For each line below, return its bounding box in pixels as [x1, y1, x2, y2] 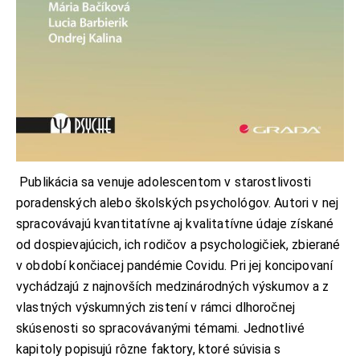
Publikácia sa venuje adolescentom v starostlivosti [16, 174, 312, 190]
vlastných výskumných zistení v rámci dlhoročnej [16, 300, 296, 316]
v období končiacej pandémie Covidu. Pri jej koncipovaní [16, 258, 333, 274]
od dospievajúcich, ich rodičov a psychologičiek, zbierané [16, 237, 341, 253]
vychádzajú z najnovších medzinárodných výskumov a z [16, 279, 329, 295]
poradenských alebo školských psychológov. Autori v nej [16, 195, 339, 211]
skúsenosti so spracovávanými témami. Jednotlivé [16, 321, 305, 337]
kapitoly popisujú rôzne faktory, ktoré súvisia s [16, 342, 281, 358]
